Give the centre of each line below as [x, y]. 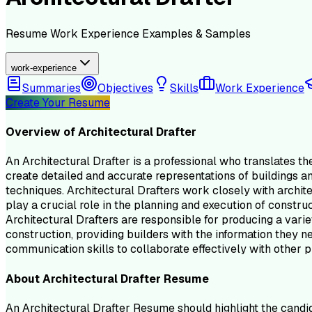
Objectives [125, 88]
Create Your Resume [58, 102]
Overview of [42, 132]
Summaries [52, 88]
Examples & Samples [196, 33]
